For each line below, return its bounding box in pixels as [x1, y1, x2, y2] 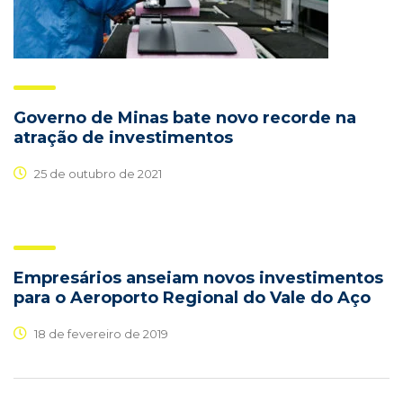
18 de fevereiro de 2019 [31, 326, 168, 341]
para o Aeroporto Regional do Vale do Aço [13, 288, 371, 309]
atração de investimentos [13, 128, 233, 148]
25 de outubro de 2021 [31, 166, 162, 181]
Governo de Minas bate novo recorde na [13, 108, 356, 129]
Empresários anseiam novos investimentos [13, 268, 383, 289]
